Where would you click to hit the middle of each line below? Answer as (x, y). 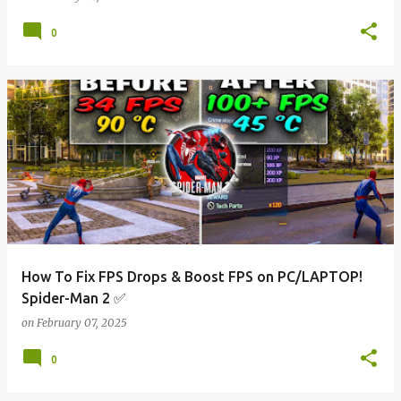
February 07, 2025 (82, 323)
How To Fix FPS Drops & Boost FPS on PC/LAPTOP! (192, 277)
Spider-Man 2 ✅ (74, 298)
